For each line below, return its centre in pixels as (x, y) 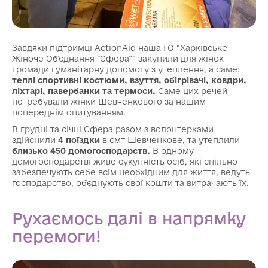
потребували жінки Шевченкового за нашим (109, 101)
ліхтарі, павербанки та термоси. (84, 91)
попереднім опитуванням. (69, 112)
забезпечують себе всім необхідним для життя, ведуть (131, 172)
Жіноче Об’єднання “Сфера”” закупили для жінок (118, 58)
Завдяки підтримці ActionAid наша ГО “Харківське (120, 48)
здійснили (35, 140)
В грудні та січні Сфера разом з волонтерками (113, 129)
